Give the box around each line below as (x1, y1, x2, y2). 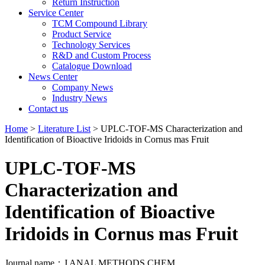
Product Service (52, 28, 111, 39)
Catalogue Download (52, 60, 132, 71)
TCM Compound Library (52, 18, 147, 28)
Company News (52, 82, 113, 92)
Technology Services (52, 39, 130, 50)
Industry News (52, 92, 107, 103)
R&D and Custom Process (52, 50, 151, 60)
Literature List (38, 123, 91, 134)
